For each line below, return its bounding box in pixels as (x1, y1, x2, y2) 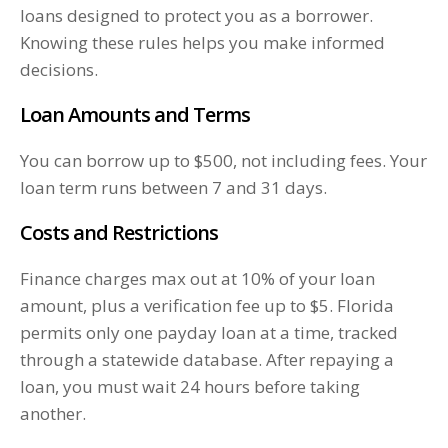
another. (20, 402, 86, 426)
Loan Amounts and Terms (20, 101, 250, 129)
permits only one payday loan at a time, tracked (20, 321, 398, 345)
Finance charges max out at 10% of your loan (20, 267, 375, 291)
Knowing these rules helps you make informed (20, 31, 385, 55)
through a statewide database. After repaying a (20, 348, 394, 372)
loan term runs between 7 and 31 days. (20, 176, 327, 200)
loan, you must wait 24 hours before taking (20, 375, 360, 399)
